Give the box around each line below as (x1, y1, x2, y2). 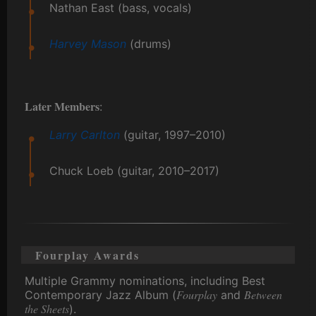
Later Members (25, 98, 99, 115)
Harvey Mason (49, 37, 126, 51)
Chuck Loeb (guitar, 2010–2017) (49, 164, 219, 178)
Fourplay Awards (35, 247, 140, 264)
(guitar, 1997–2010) (120, 128, 226, 142)
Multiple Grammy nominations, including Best (25, 274, 265, 288)
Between (244, 287, 282, 303)
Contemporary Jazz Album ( (25, 288, 176, 303)
